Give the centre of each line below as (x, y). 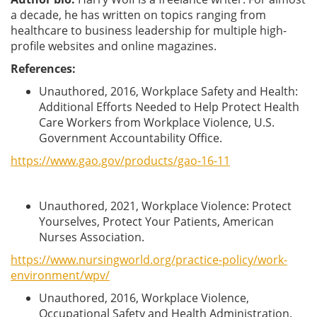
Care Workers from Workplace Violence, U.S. (157, 122)
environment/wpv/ (60, 275)
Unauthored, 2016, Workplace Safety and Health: (168, 91)
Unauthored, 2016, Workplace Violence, (144, 298)
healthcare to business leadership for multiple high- (149, 30)
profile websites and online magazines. (114, 46)
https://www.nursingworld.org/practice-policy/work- (149, 259)
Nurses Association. (92, 237)
